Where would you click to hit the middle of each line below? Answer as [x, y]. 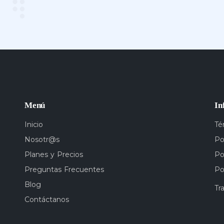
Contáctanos [46, 199]
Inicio [33, 124]
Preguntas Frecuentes [64, 169]
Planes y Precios [53, 154]
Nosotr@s [42, 139]
